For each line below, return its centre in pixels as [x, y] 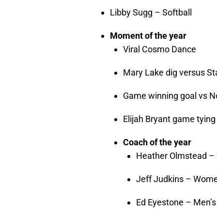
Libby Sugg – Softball [151, 12]
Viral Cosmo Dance [160, 49]
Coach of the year [157, 142]
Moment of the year [148, 35]
